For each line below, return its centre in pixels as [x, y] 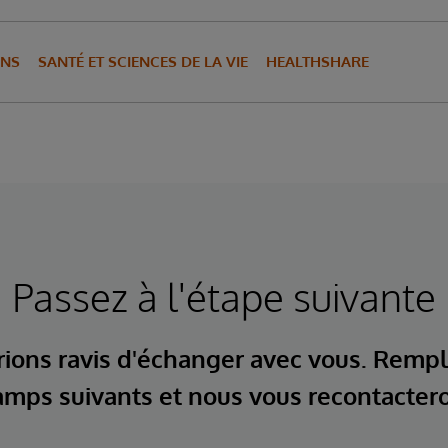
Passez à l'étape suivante [224, 296]
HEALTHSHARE [317, 61]
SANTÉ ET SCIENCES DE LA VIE [143, 61]
